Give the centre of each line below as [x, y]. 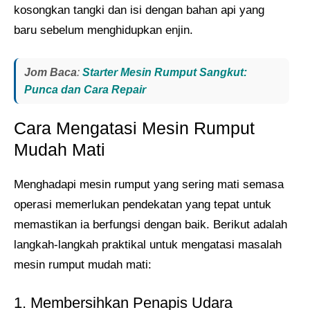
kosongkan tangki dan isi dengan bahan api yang [139, 10]
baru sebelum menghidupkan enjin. [103, 30]
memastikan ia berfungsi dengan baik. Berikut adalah [151, 224]
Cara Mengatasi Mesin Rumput [134, 128]
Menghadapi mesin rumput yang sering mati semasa [149, 184]
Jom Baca [51, 72]
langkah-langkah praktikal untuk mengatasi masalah [148, 244]
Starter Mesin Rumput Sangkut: [165, 72]
